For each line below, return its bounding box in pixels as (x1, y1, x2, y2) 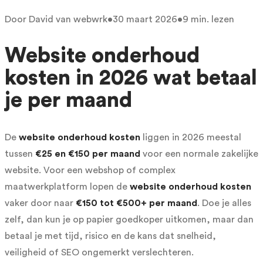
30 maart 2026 (113, 14, 177, 24)
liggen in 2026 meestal (140, 132, 241, 142)
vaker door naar (5, 198, 76, 208)
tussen (5, 149, 35, 159)
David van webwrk (29, 14, 107, 24)
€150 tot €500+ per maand (76, 198, 197, 208)
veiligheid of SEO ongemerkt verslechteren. (5, 247, 194, 257)
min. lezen (188, 14, 234, 24)
